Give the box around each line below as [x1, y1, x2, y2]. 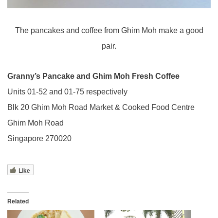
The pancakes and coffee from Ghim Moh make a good [15, 26, 203, 35]
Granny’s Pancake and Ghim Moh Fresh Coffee [7, 72, 180, 81]
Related [7, 198, 29, 205]
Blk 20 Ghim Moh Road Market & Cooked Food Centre [7, 103, 195, 112]
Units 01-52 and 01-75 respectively [7, 88, 127, 96]
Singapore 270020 [7, 134, 72, 143]
